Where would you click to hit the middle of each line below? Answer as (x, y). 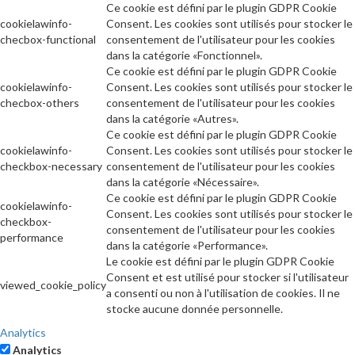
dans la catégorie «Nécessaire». (183, 181)
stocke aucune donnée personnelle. (195, 308)
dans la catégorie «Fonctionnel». (184, 55)
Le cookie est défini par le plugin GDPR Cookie (220, 261)
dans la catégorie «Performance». (187, 245)
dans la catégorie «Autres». (172, 118)
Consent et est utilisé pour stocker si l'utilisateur (227, 277)
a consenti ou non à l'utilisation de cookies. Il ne (223, 292)
